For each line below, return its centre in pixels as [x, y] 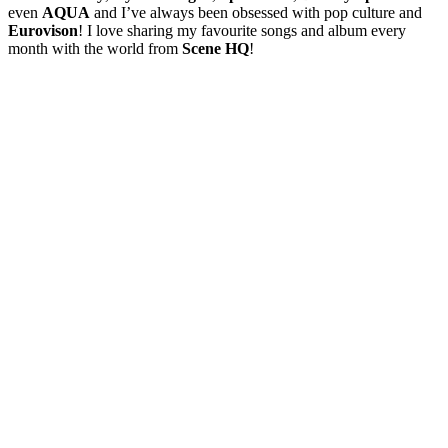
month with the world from [95, 49]
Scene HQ [215, 49]
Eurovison [43, 31]
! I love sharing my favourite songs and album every [242, 31]
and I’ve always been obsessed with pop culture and [256, 13]
